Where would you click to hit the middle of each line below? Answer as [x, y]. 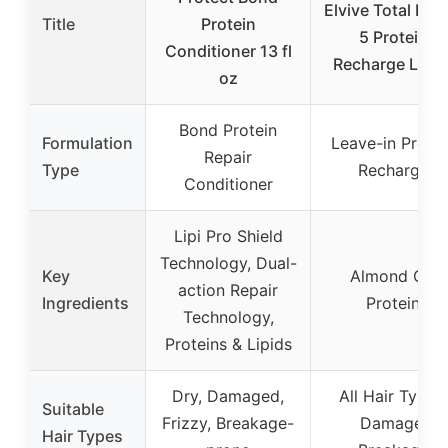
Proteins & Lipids [228, 344]
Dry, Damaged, [228, 396]
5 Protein [393, 37]
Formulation [87, 143]
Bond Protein [228, 130]
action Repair [228, 290]
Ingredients [85, 303]
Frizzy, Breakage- [228, 423]
